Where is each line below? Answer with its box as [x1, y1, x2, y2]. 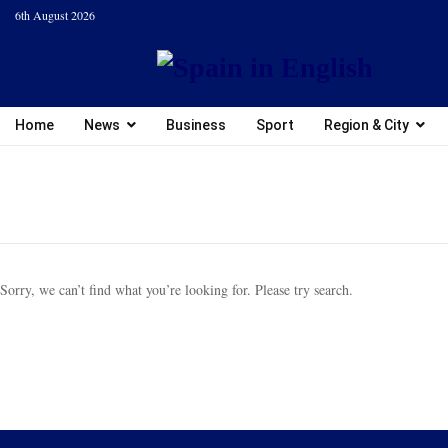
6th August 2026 [15, 7, 95, 23]
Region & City [324, 117, 409, 133]
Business [166, 117, 226, 133]
